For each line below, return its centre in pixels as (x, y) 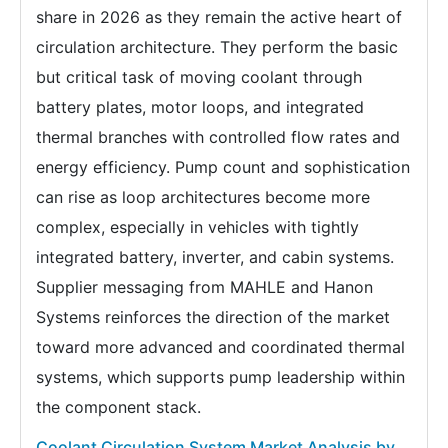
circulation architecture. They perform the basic (217, 46)
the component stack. (118, 406)
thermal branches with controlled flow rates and (218, 136)
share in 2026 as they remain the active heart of (219, 16)
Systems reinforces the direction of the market (213, 316)
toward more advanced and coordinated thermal (220, 346)
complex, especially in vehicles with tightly (197, 226)
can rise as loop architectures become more (203, 196)
